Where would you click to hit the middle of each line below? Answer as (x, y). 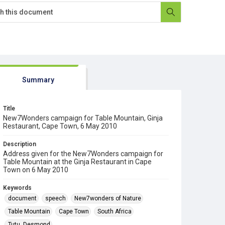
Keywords (17, 188)
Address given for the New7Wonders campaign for (83, 154)
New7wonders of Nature (108, 198)
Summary (38, 80)
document (22, 198)
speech (55, 198)
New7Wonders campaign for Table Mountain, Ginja (83, 118)
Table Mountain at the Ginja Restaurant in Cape (77, 162)
